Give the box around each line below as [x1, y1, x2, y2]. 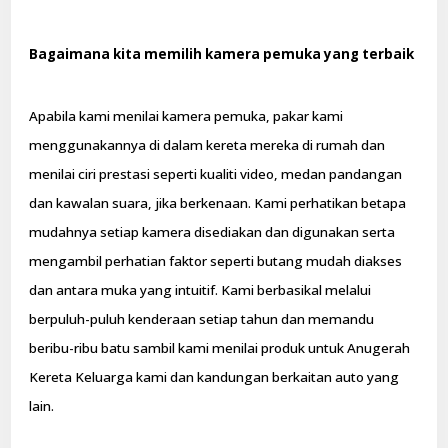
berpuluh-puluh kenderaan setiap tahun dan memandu [29, 310, 375, 329]
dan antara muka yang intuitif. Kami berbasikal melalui [29, 281, 372, 300]
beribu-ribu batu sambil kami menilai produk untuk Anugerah [29, 339, 411, 358]
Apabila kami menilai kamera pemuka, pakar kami [29, 107, 344, 126]
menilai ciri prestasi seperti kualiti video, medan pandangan [29, 165, 403, 184]
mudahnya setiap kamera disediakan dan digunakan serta [29, 223, 396, 242]
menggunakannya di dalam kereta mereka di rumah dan [29, 136, 386, 155]
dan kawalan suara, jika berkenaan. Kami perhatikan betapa [29, 194, 407, 213]
